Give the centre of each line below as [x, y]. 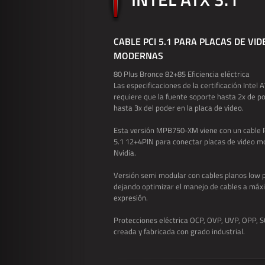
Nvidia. [125, 153]
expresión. [131, 198]
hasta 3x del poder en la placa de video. [179, 108]
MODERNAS [138, 56]
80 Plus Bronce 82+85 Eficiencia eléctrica [182, 74]
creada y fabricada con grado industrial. [179, 231]
